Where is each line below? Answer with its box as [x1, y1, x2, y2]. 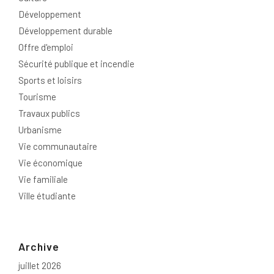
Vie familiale [18, 174, 68, 185]
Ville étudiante [18, 190, 76, 202]
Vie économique [18, 157, 83, 169]
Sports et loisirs [18, 75, 82, 86]
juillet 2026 [18, 260, 61, 272]
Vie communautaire [18, 141, 97, 152]
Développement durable [18, 25, 113, 37]
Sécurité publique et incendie [18, 58, 135, 70]
